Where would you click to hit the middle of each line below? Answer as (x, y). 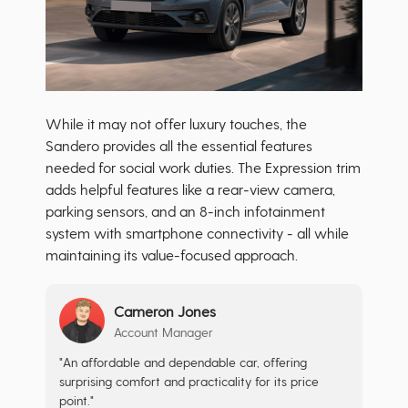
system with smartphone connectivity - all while (197, 233)
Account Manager (163, 331)
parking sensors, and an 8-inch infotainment (185, 211)
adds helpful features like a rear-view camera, (190, 189)
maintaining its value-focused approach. (172, 255)
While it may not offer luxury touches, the (176, 124)
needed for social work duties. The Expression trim (203, 168)
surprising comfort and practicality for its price (189, 382)
